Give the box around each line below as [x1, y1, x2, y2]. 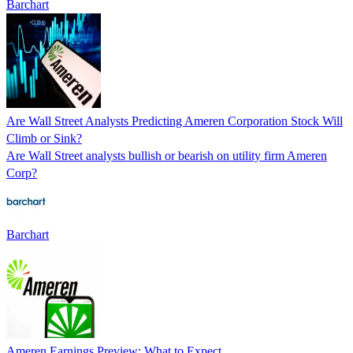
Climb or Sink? [6, 131, 82, 145]
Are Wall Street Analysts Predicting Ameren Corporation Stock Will [6, 113, 343, 128]
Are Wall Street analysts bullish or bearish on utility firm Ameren [6, 148, 327, 162]
